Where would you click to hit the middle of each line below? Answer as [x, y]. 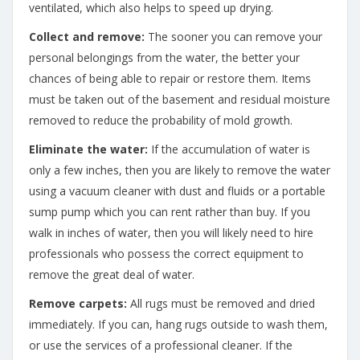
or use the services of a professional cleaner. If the [161, 345]
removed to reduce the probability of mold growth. [161, 120]
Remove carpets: [78, 303]
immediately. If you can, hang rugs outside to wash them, [178, 324]
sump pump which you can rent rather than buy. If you [170, 212]
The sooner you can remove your [233, 37]
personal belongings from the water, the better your [164, 57]
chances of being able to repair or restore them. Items [170, 78]
